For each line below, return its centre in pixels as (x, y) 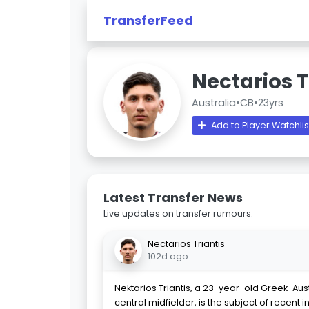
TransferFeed (148, 20)
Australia (214, 102)
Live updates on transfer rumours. (178, 213)
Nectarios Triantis (186, 244)
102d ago (168, 256)
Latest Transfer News (173, 198)
